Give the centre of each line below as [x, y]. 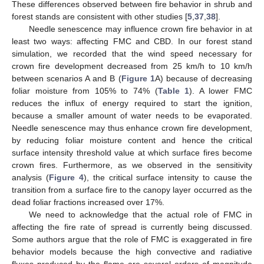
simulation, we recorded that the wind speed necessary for [132, 53]
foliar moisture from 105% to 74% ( [85, 90]
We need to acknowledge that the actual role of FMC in [140, 214]
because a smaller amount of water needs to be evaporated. [132, 115]
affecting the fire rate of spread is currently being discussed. [132, 227]
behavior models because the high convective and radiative [132, 251]
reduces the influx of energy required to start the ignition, [132, 103]
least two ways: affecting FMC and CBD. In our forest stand [132, 41]
